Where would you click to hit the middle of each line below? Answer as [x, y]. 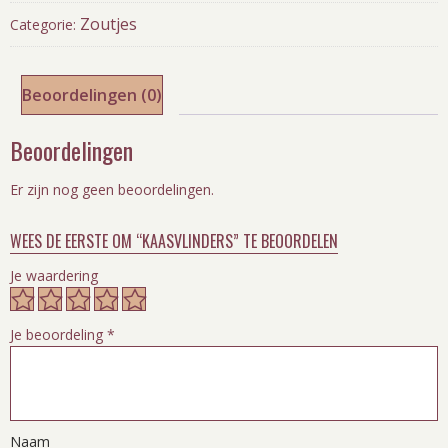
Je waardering [54, 276]
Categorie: [45, 24]
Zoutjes [108, 23]
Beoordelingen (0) [92, 94]
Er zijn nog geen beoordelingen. [112, 190]
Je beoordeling [58, 335]
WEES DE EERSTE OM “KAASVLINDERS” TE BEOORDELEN [174, 241]
